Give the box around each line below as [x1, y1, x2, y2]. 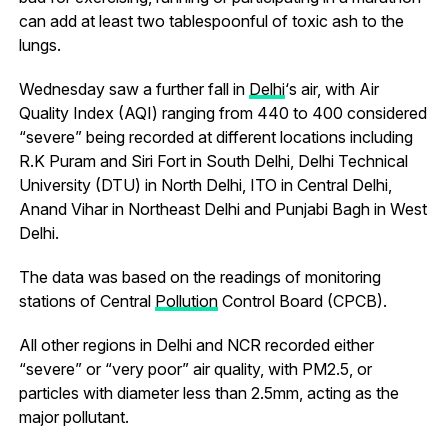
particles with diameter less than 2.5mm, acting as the [18, 382, 399, 403]
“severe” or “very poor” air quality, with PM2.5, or [18, 358, 372, 379]
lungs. [18, 34, 61, 55]
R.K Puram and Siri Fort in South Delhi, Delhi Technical [18, 150, 408, 171]
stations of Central [18, 290, 155, 311]
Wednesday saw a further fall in [18, 78, 249, 99]
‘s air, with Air [284, 78, 379, 99]
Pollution [154, 290, 218, 311]
